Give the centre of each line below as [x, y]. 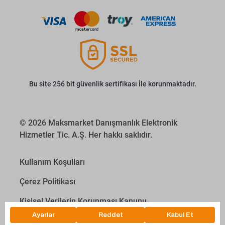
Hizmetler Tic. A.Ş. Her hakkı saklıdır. [86, 135]
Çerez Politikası [47, 182]
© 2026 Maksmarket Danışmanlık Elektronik [98, 123]
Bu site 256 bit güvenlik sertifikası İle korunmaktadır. [113, 84]
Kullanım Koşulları [52, 162]
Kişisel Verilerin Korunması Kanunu [83, 201]
